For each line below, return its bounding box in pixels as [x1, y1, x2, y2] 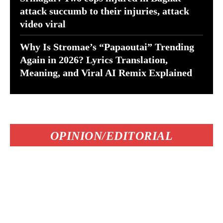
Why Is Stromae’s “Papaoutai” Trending [20, 41, 194, 52]
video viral [20, 18, 66, 29]
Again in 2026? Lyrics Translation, [20, 54, 168, 65]
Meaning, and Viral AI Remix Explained [20, 67, 192, 78]
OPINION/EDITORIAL [50, 129, 173, 142]
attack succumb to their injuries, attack [20, 5, 189, 16]
